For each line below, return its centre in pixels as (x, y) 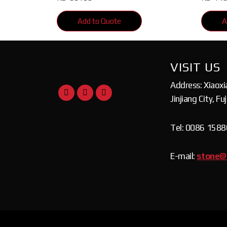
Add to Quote (99, 21)
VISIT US (195, 67)
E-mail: (184, 156)
